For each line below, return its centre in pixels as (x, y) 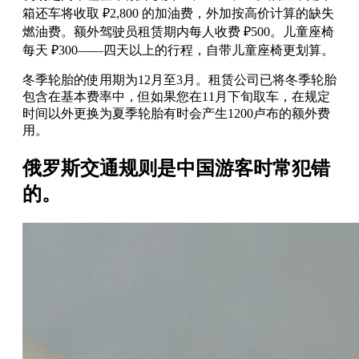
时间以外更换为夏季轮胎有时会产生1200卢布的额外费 (176, 114)
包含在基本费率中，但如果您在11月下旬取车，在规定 (176, 97)
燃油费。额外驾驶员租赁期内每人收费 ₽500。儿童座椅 (178, 32)
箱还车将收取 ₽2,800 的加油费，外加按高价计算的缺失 (178, 14)
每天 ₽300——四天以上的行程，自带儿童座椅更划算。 (178, 50)
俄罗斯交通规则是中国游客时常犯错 (176, 168)
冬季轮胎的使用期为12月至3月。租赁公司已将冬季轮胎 (179, 80)
